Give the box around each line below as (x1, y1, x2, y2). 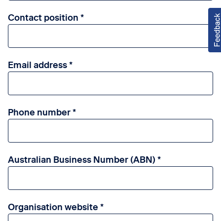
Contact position (8, 11, 79, 24)
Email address (8, 58, 68, 71)
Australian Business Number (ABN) (8, 153, 156, 166)
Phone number (8, 106, 71, 118)
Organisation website (8, 200, 99, 213)
